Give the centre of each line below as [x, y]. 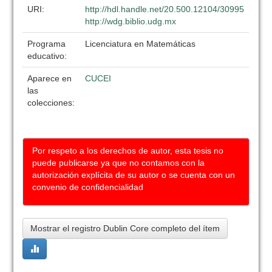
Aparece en [50, 78]
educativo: [49, 56]
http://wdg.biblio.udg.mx [131, 21]
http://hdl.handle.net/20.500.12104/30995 [165, 9]
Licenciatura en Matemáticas [141, 44]
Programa [47, 44]
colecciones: [51, 103]
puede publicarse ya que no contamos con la [119, 163]
